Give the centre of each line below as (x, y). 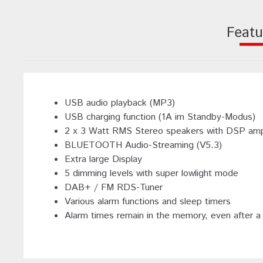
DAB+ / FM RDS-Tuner (114, 188)
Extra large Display (103, 160)
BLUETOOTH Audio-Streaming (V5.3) (143, 146)
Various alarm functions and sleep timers (148, 202)
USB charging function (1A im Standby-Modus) (160, 117)
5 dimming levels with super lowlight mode (151, 174)
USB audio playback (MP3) (120, 103)
